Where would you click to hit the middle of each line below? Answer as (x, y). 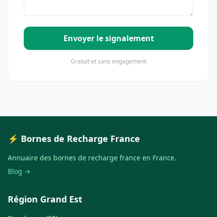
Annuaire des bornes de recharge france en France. (92, 158)
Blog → (19, 171)
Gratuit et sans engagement (108, 61)
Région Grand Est (45, 199)
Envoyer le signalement (108, 38)
